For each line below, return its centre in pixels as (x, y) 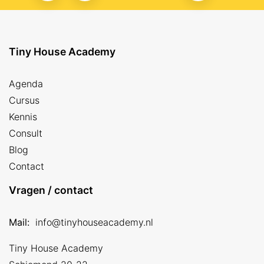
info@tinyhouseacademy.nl (94, 222)
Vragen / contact (51, 190)
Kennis (23, 117)
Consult (26, 133)
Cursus (24, 100)
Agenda (26, 84)
